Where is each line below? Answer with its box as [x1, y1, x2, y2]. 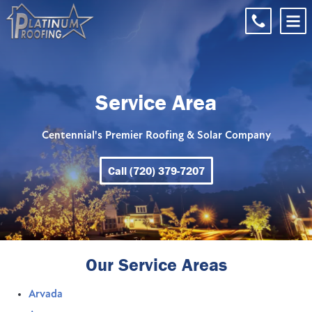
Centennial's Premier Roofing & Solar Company [41, 130, 271, 141]
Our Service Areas [85, 253, 227, 276]
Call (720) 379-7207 [107, 164, 205, 178]
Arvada [29, 289, 63, 300]
